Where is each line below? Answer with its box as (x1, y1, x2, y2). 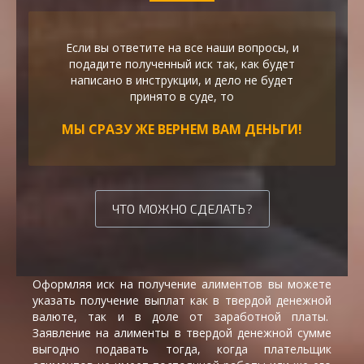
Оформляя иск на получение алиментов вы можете (32, 276, 331, 292)
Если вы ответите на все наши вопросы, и (65, 40, 299, 56)
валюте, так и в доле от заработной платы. (32, 309, 331, 325)
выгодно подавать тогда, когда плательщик (32, 341, 331, 357)
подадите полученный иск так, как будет (69, 56, 295, 72)
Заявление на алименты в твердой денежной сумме (32, 325, 331, 341)
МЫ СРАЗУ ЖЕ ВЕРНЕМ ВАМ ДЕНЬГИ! (62, 120, 302, 139)
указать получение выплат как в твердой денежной (32, 292, 331, 309)
